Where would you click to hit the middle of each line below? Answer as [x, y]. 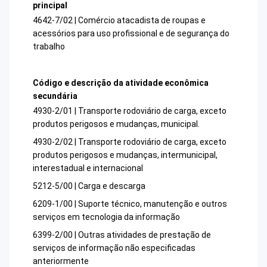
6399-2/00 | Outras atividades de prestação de [122, 235]
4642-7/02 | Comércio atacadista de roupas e [119, 20]
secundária [55, 96]
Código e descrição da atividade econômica [121, 83]
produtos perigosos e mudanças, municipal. [116, 124]
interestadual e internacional [88, 168]
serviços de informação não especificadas [114, 248]
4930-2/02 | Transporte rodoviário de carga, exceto [130, 142]
